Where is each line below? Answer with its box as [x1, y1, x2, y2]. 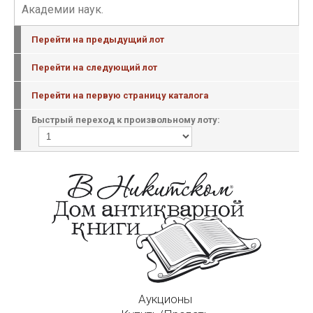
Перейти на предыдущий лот [31, 34, 164, 45]
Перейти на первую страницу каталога [31, 90, 209, 101]
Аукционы [138, 292, 192, 306]
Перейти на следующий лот [31, 62, 157, 73]
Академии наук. [22, 3, 103, 16]
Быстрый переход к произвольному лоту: [31, 115, 220, 125]
